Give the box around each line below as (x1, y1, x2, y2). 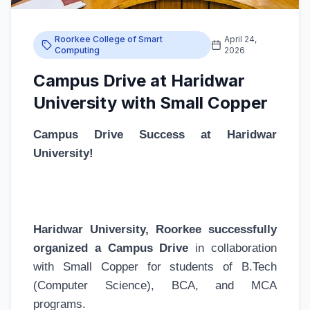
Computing (55, 45, 100, 56)
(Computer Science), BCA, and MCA (33, 279, 277, 293)
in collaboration (188, 241, 277, 255)
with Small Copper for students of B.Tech (33, 260, 277, 274)
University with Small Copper (33, 93, 268, 113)
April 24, (224, 34, 257, 45)
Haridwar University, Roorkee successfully (33, 223, 277, 237)
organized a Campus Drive (33, 241, 189, 255)
